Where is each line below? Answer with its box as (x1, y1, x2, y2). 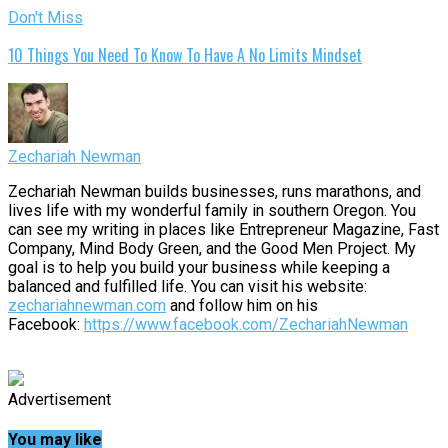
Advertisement (8, 390, 111, 410)
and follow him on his (166, 296, 318, 316)
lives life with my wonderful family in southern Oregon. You (8, 201, 416, 221)
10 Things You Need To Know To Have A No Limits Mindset (8, 43, 362, 68)
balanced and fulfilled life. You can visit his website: (8, 277, 367, 297)
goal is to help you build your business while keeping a (8, 258, 390, 278)
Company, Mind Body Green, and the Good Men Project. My (8, 239, 416, 259)
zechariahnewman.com (8, 296, 166, 316)
